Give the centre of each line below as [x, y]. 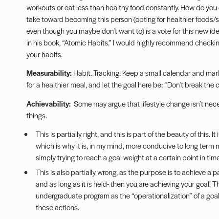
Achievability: [50, 103]
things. [36, 115]
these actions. [57, 207]
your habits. [44, 54]
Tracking [106, 73]
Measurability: [50, 73]
